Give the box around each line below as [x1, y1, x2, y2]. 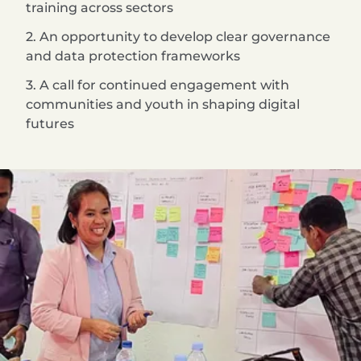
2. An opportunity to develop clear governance [26, 28, 330, 44]
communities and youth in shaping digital [26, 96, 300, 112]
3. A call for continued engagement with [26, 77, 289, 93]
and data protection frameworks [26, 48, 240, 64]
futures [26, 115, 74, 131]
